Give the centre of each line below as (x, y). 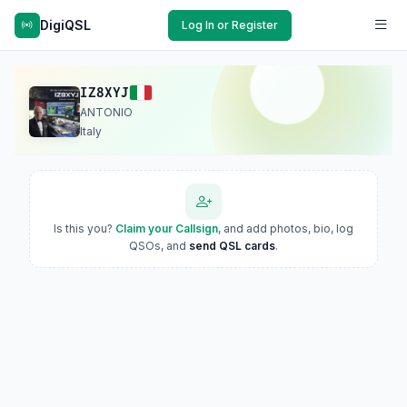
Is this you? (84, 228)
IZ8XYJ (104, 92)
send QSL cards (232, 246)
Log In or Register (230, 25)
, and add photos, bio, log (286, 228)
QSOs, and (159, 246)
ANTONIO (106, 112)
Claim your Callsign (167, 228)
